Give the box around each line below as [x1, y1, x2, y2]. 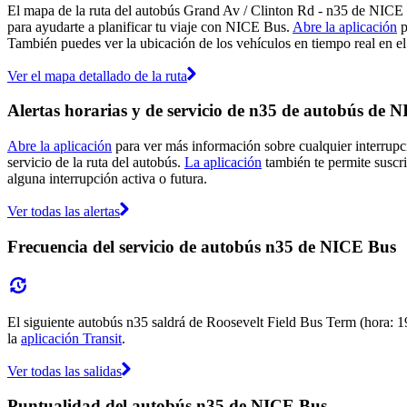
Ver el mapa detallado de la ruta [7, 67, 187, 84]
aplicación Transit [21, 330, 122, 346]
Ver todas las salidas [7, 362, 122, 379]
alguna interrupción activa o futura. [7, 171, 207, 187]
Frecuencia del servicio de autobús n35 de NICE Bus [7, 236, 396, 256]
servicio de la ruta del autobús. [7, 154, 184, 171]
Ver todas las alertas [7, 203, 120, 220]
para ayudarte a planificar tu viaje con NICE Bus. [7, 18, 293, 35]
